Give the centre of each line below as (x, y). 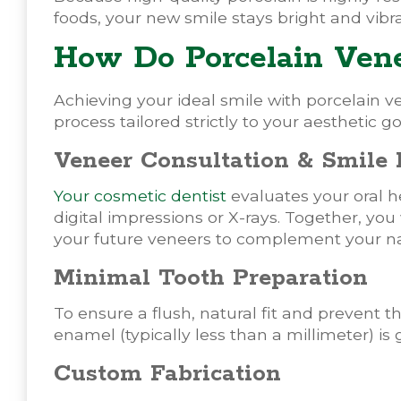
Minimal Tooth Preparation (211, 277)
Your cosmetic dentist (140, 195)
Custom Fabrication (167, 373)
